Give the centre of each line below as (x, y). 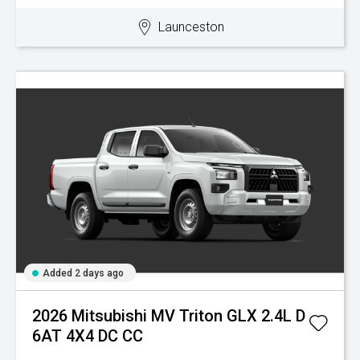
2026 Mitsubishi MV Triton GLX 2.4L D (169, 316)
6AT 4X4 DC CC (88, 336)
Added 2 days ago (83, 273)
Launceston (191, 27)
